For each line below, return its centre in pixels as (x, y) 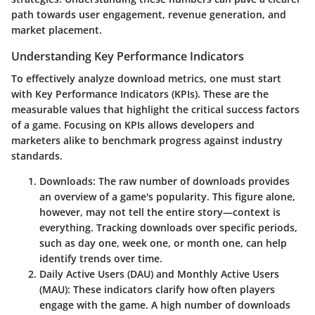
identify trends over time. (101, 259)
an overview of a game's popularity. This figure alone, (167, 197)
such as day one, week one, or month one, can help (163, 243)
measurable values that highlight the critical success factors (155, 110)
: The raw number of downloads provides (191, 181)
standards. (37, 156)
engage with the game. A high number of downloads (165, 305)
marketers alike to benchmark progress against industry (147, 141)
